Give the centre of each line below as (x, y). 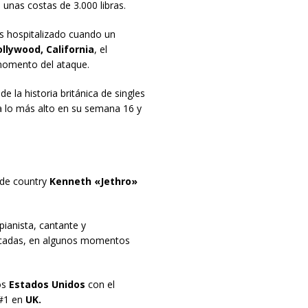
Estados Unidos (47, 285)
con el (100, 285)
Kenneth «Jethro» (93, 181)
